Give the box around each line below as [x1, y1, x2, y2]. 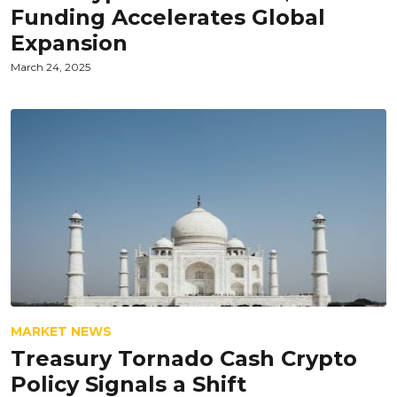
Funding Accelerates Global [11, 4, 325, 30]
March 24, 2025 [11, 60, 90, 74]
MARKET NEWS [11, 323, 112, 339]
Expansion [11, 30, 128, 56]
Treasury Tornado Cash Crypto [11, 346, 357, 371]
